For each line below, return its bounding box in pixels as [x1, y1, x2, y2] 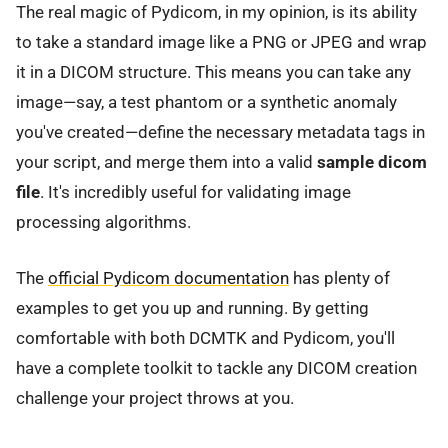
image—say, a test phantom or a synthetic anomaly [16, 91, 397, 112]
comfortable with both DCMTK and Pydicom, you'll [16, 328, 395, 349]
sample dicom [317, 151, 427, 172]
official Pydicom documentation [48, 268, 289, 289]
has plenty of [289, 268, 390, 289]
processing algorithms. [16, 211, 191, 232]
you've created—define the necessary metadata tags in [16, 121, 425, 142]
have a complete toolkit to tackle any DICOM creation [16, 358, 417, 379]
